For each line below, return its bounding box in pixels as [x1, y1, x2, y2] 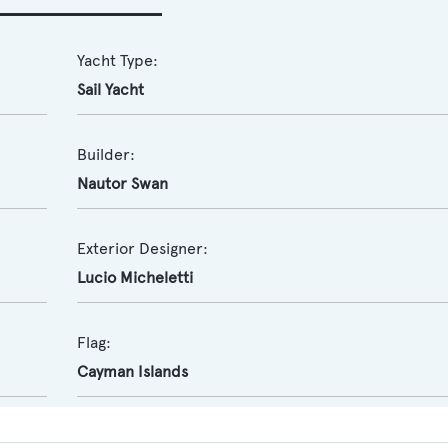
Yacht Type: [76, 51, 158, 70]
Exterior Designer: [76, 239, 208, 258]
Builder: [76, 145, 135, 164]
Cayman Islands [76, 362, 188, 381]
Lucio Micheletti [76, 268, 193, 287]
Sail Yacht [76, 80, 144, 99]
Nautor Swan [76, 174, 168, 193]
